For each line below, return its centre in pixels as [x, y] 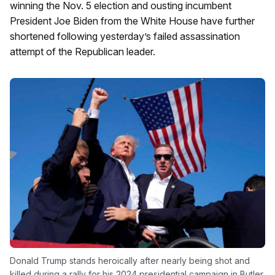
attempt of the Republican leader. [83, 52]
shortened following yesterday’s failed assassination [125, 36]
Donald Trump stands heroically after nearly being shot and [130, 261]
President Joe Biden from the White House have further [132, 21]
